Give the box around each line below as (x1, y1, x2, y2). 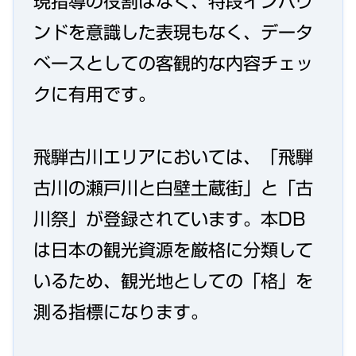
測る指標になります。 (33, 303, 208, 321)
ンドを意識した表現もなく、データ (33, 24, 313, 42)
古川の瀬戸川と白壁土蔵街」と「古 (33, 179, 313, 197)
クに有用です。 (33, 86, 156, 104)
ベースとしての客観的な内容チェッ (33, 55, 313, 73)
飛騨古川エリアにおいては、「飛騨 (33, 148, 313, 166)
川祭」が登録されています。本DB (33, 210, 306, 228)
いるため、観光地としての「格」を (33, 272, 313, 290)
